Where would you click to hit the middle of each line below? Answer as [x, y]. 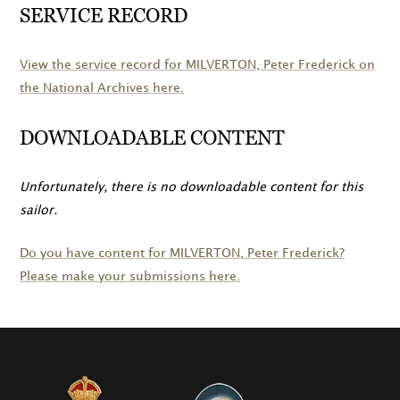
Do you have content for [95, 254]
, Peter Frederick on [316, 65]
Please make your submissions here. [130, 277]
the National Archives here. [102, 88]
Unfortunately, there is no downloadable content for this [192, 187]
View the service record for [103, 65]
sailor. [38, 211]
